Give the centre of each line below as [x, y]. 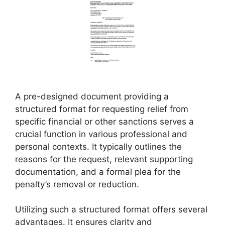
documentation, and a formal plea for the [98, 172]
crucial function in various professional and [101, 134]
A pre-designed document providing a [92, 96]
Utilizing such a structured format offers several [111, 209]
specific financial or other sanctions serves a [104, 121]
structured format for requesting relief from [102, 109]
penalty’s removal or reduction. [77, 184]
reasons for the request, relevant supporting [104, 159]
